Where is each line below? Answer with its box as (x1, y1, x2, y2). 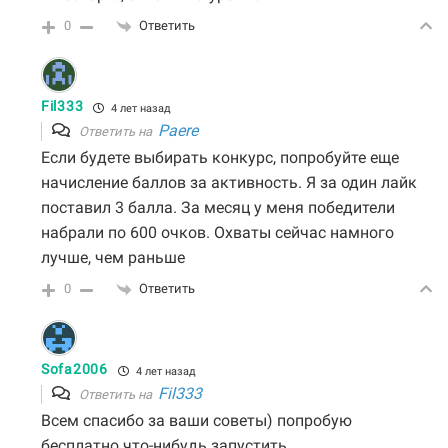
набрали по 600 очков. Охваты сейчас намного (41, 226, 394, 242)
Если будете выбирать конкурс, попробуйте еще (41, 151, 399, 167)
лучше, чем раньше (41, 251, 185, 267)
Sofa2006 (41, 362, 108, 378)
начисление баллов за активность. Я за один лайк (41, 176, 417, 192)
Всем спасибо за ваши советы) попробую (41, 414, 352, 430)
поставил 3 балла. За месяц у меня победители (41, 201, 395, 217)
